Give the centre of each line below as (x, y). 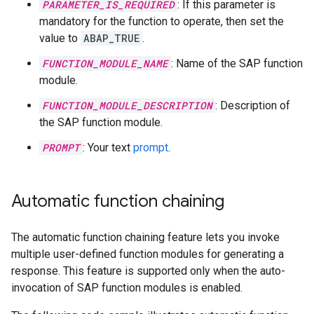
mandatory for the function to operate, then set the (162, 22)
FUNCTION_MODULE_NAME (105, 64)
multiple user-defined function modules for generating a (148, 254)
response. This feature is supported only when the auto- (148, 271)
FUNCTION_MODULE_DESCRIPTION (127, 106)
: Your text (108, 148)
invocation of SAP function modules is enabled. (127, 288)
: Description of (253, 106)
